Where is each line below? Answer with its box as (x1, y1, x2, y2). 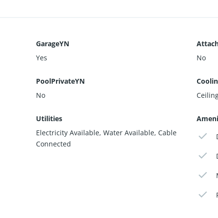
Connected (36, 139, 71, 148)
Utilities (36, 113, 62, 123)
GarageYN (36, 38, 69, 48)
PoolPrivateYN (36, 76, 85, 86)
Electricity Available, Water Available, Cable (36, 127, 177, 137)
